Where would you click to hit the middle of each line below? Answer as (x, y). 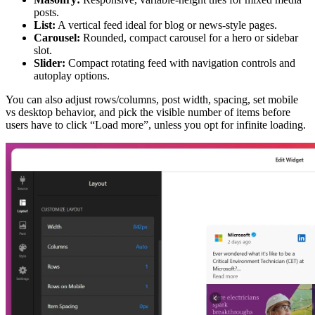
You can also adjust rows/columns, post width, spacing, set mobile (152, 99)
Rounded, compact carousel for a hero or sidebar (189, 38)
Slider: (50, 63)
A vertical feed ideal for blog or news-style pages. (166, 25)
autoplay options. (72, 76)
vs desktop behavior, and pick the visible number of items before (148, 112)
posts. (46, 12)
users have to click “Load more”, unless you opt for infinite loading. (156, 125)
